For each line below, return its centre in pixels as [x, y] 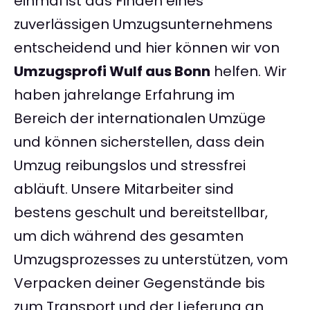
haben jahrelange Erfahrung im [124, 95]
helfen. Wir [248, 72]
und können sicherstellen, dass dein [139, 142]
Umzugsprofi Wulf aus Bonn [112, 72]
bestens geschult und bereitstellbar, [141, 213]
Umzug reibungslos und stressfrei [130, 166]
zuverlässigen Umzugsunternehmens [143, 25]
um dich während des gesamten [129, 236]
